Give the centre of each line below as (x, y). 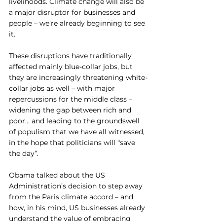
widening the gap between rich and (71, 110)
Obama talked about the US (58, 175)
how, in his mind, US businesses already (78, 207)
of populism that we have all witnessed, (78, 131)
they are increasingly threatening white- (78, 77)
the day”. (24, 153)
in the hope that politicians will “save (73, 142)
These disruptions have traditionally (71, 55)
